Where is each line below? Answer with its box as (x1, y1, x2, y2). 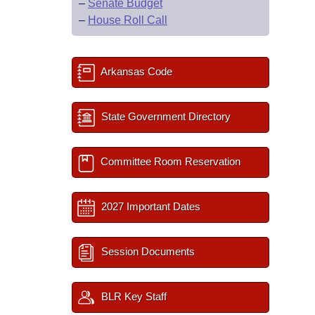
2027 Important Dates (98, 200, 200, 212)
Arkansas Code (98, 65, 172, 77)
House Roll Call (88, 14, 167, 26)
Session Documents (98, 245, 195, 257)
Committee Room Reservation (98, 155, 240, 167)
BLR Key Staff (98, 290, 167, 302)
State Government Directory (98, 110, 231, 122)
